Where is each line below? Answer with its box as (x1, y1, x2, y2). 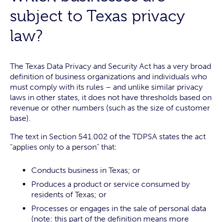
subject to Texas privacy (10, 7, 185, 25)
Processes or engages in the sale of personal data (31, 204, 206, 213)
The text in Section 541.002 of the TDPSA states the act (10, 132, 206, 141)
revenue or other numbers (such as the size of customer (10, 103, 210, 112)
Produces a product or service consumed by (31, 179, 190, 189)
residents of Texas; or (31, 190, 107, 199)
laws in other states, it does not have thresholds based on (10, 93, 212, 102)
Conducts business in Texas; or (31, 166, 140, 175)
